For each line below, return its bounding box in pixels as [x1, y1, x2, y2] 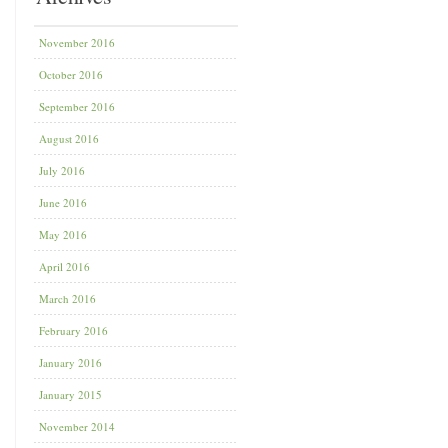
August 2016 [39, 131, 99, 146]
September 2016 [39, 99, 115, 114]
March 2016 [39, 291, 96, 306]
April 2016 [39, 259, 90, 274]
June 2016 [39, 195, 87, 210]
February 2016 [39, 323, 108, 338]
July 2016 [39, 163, 85, 178]
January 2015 [39, 387, 102, 402]
